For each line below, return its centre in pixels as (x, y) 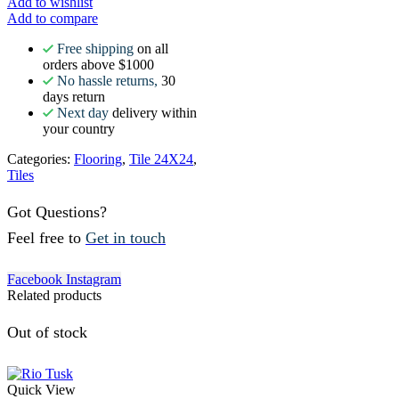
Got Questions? (57, 212)
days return (74, 96)
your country (79, 128)
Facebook (35, 279)
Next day (83, 112)
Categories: (41, 159)
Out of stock (47, 333)
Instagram (94, 279)
